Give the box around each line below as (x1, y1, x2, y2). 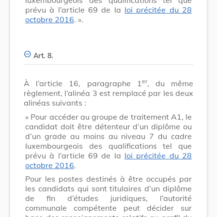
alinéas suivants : (24, 97, 86, 108)
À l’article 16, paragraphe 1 (24, 78, 142, 88)
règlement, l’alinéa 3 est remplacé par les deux (24, 88, 193, 98)
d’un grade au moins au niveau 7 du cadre (25, 131, 192, 141)
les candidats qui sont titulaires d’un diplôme (25, 183, 192, 193)
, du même (147, 78, 194, 88)
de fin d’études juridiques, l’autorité (25, 193, 192, 203)
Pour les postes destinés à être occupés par (25, 173, 192, 184)
